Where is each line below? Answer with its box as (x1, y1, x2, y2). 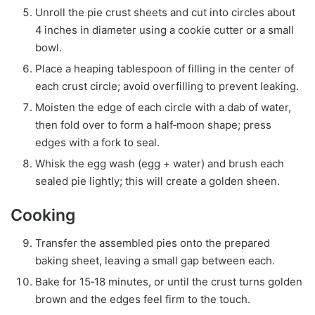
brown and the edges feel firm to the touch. (35, 292, 250, 307)
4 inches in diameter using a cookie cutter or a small (35, 22, 294, 37)
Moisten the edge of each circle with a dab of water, (35, 100, 291, 114)
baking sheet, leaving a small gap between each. (35, 254, 275, 268)
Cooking (11, 205, 75, 225)
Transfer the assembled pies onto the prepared (35, 236, 270, 250)
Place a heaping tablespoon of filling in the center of (35, 61, 294, 75)
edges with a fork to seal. (35, 135, 160, 149)
